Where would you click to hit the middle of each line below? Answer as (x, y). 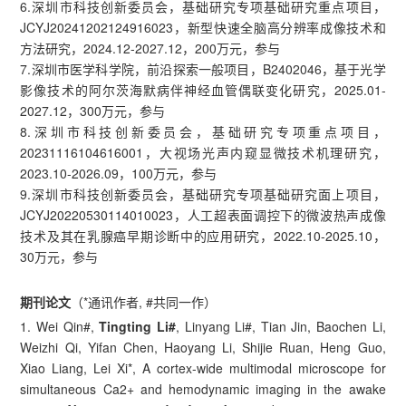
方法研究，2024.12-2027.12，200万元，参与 (150, 48)
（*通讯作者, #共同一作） (144, 301)
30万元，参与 (59, 256)
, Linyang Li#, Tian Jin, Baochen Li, (280, 326)
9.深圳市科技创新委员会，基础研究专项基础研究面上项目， (203, 193)
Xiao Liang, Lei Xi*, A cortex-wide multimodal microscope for (203, 367)
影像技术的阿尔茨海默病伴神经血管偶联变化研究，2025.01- (203, 89)
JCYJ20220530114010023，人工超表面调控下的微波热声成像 (203, 214)
